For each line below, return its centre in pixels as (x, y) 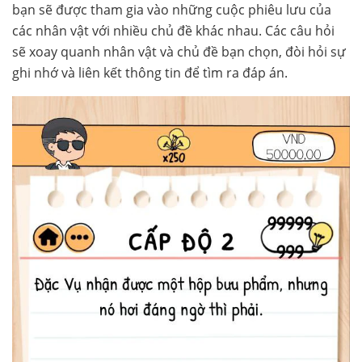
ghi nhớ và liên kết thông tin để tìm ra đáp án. (150, 72)
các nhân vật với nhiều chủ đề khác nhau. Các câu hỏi (173, 30)
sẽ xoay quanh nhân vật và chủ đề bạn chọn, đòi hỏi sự (179, 51)
